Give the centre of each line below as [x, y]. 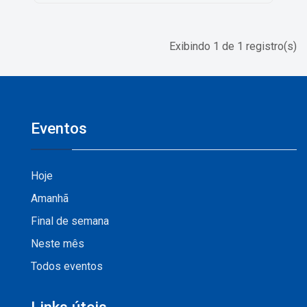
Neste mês [58, 244]
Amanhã [50, 198]
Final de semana [70, 221]
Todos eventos [67, 266]
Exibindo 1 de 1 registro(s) [233, 46]
